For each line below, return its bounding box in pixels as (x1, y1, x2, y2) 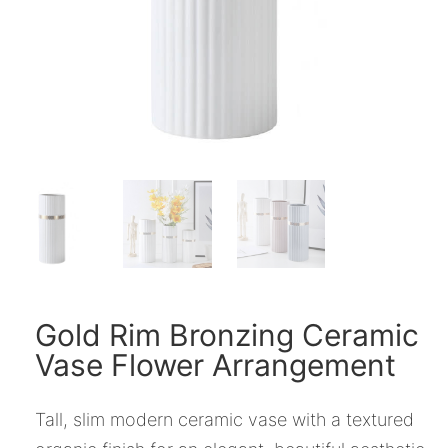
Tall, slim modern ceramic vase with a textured (35, 409, 414, 431)
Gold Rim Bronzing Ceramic (35, 317, 419, 354)
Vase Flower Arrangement (35, 347, 396, 384)
